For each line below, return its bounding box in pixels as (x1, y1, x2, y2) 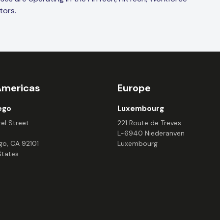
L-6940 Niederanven (117, 129, 185, 138)
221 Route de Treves (117, 118, 181, 128)
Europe (117, 82, 151, 95)
